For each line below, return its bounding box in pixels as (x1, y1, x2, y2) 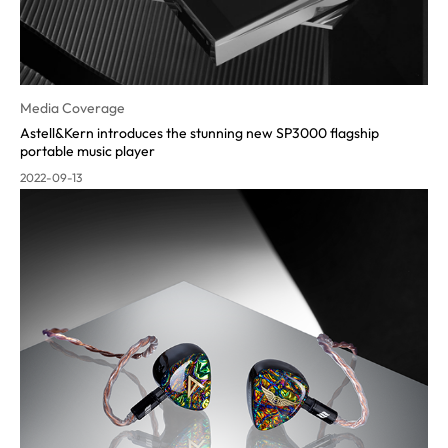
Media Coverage (20, 99, 125, 117)
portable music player (20, 142, 155, 160)
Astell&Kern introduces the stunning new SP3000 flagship (20, 124, 379, 142)
